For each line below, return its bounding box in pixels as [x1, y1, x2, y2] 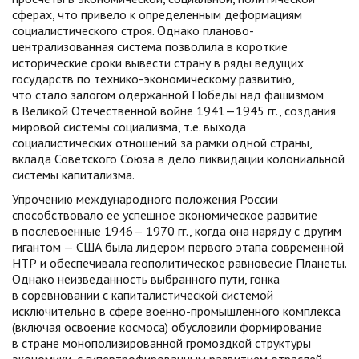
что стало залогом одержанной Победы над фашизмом [12, 87, 324, 103]
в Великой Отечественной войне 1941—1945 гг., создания [12, 103, 336, 119]
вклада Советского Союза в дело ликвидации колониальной [12, 151, 345, 167]
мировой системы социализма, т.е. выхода [12, 119, 246, 135]
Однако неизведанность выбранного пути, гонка [12, 271, 280, 287]
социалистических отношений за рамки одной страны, [12, 135, 312, 151]
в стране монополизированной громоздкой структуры [12, 335, 311, 351]
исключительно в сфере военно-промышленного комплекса [12, 303, 341, 319]
